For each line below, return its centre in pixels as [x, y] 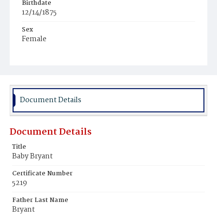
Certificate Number [42, 174]
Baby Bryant [32, 156]
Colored [39, 67]
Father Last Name [40, 200]
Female [34, 39]
